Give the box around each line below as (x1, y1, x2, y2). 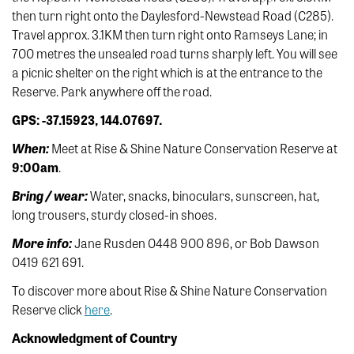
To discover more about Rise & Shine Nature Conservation (12, 281, 327, 300)
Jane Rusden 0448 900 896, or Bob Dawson (72, 234, 319, 253)
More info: (12, 234, 72, 253)
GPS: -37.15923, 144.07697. (12, 111, 162, 130)
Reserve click (12, 300, 85, 319)
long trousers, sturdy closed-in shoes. (12, 205, 217, 224)
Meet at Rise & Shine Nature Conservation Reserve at (49, 139, 337, 158)
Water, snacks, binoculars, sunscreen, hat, (88, 186, 319, 205)
